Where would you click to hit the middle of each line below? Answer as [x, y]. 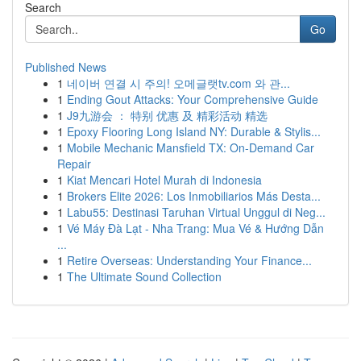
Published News [66, 67]
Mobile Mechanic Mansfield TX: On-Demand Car [191, 147]
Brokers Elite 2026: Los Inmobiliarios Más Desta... [194, 196]
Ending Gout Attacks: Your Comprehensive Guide [193, 99]
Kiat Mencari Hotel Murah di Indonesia [164, 180]
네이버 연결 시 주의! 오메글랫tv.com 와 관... [178, 83]
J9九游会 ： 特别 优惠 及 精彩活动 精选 [167, 115]
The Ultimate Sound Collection [144, 276]
